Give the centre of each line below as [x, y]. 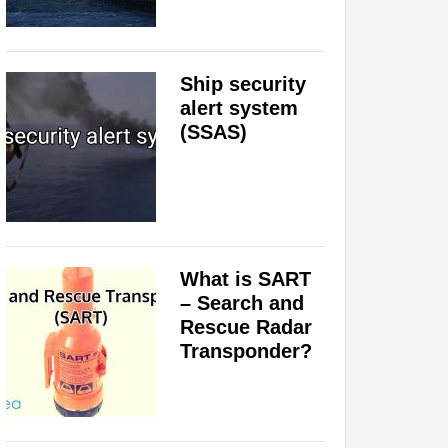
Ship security [243, 83]
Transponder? [246, 350]
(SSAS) [213, 131]
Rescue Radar [246, 326]
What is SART [245, 278]
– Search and [242, 302]
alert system [239, 107]
